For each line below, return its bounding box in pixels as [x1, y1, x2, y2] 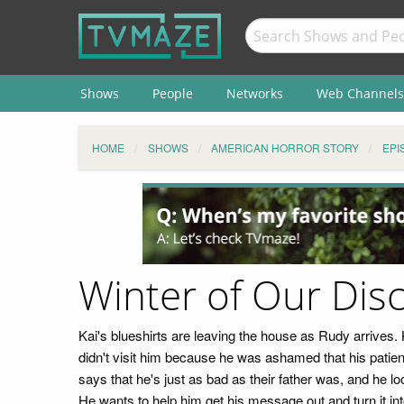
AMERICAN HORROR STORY [211, 140, 359, 155]
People [151, 84, 193, 102]
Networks [225, 84, 283, 102]
